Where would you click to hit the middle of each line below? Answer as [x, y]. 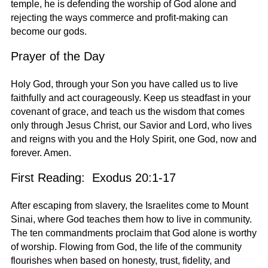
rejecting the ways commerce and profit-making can [119, 18]
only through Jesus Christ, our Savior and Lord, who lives [131, 126]
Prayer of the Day [57, 57]
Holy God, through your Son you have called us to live [124, 84]
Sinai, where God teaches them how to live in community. [131, 220]
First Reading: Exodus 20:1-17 [93, 178]
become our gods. [48, 32]
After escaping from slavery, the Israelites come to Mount [129, 206]
